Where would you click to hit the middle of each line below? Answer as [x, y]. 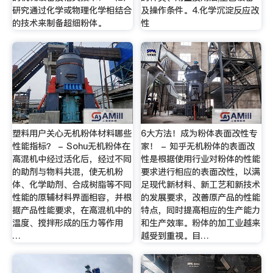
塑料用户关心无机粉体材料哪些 [72, 133]
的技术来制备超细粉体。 [59, 23]
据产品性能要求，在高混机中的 [72, 210]
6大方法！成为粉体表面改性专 [199, 133]
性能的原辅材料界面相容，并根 [72, 197]
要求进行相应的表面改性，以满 [201, 172]
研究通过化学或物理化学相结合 [72, 11]
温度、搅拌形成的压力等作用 [67, 223]
